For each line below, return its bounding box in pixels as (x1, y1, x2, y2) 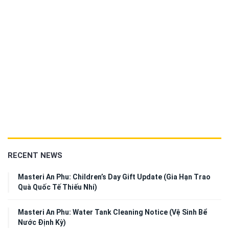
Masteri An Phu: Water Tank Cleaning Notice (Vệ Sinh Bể (18, 208, 208, 217)
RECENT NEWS (8, 151, 62, 161)
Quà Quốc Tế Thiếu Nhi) (18, 183, 97, 192)
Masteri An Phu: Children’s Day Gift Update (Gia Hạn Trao (18, 173, 211, 181)
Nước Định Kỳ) (18, 218, 66, 227)
